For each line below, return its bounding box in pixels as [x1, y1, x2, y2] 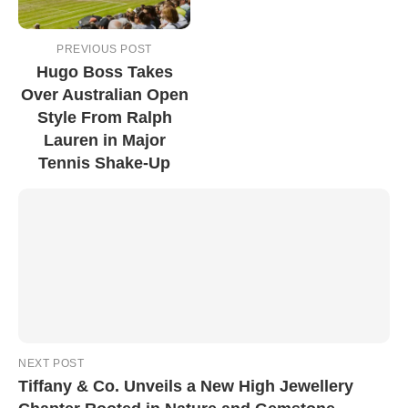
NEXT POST [18, 357, 85, 371]
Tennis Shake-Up [38, 154, 170, 173]
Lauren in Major [43, 131, 166, 150]
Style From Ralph [36, 108, 172, 127]
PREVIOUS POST [56, 43, 152, 56]
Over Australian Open [20, 86, 189, 105]
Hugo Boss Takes [36, 63, 173, 82]
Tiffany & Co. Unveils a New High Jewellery [18, 377, 353, 396]
